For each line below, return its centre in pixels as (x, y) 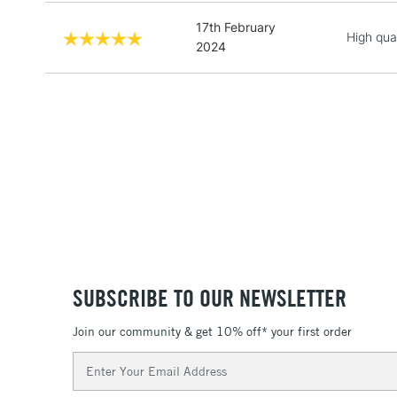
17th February (236, 27)
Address (97, 379)
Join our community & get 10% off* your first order (212, 332)
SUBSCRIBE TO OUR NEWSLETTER (210, 298)
